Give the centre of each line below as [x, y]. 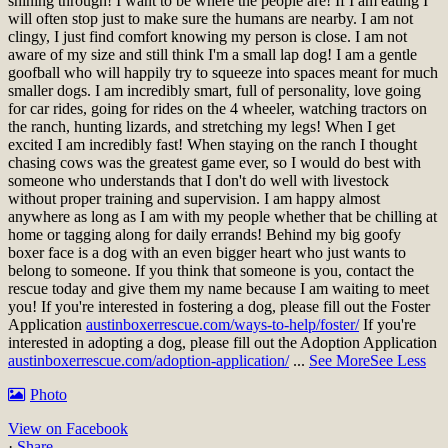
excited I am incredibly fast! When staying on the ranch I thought [212, 144]
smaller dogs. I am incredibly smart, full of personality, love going [214, 90]
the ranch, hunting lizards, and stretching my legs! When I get [201, 126]
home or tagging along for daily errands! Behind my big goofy [204, 234]
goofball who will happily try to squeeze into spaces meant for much [223, 72]
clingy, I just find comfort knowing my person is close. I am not [207, 36]
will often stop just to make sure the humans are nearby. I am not [210, 18]
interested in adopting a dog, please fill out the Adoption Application [222, 342]
